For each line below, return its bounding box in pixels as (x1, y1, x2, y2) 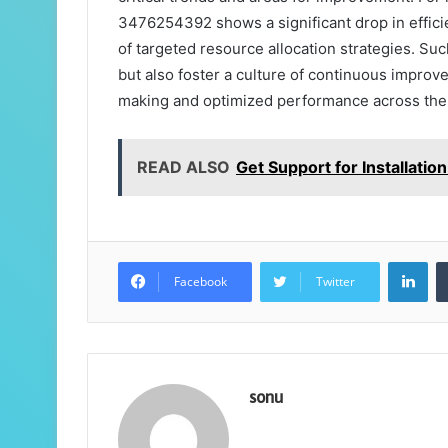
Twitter (316, 272, 355, 290)
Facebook (174, 272, 227, 290)
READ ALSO (137, 156, 230, 177)
